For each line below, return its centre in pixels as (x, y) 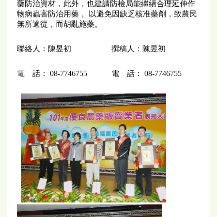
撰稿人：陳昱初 (139, 49)
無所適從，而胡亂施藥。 (60, 24)
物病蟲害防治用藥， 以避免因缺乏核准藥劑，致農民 (107, 14)
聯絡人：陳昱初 (44, 49)
